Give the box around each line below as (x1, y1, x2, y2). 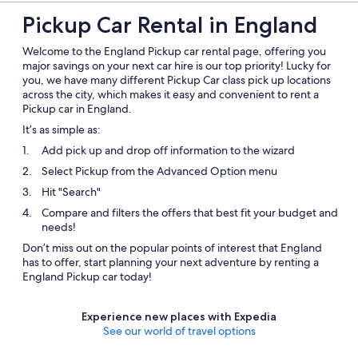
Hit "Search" (42, 185, 101, 199)
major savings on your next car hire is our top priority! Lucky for (22, 58, 331, 73)
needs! (42, 220, 76, 234)
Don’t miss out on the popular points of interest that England (22, 241, 322, 255)
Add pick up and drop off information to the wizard (42, 143, 295, 157)
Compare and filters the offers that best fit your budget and (42, 205, 338, 220)
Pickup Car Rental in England (22, 11, 317, 38)
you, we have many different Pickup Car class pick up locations (22, 73, 331, 87)
